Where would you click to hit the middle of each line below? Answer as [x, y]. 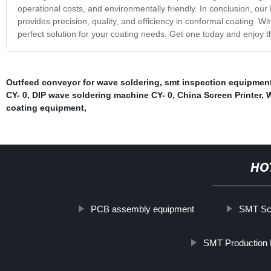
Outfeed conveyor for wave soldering [83, 82]
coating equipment [45, 107]
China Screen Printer [219, 95]
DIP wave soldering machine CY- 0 [102, 95]
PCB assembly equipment [143, 209]
